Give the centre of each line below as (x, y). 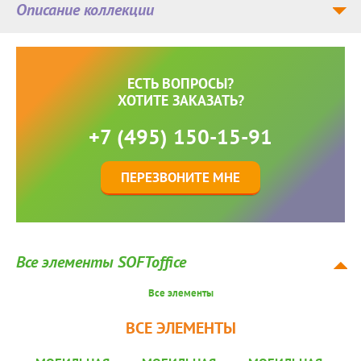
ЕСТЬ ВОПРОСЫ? (180, 84)
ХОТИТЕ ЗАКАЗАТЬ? (180, 101)
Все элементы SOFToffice (101, 262)
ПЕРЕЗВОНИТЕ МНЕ (180, 178)
